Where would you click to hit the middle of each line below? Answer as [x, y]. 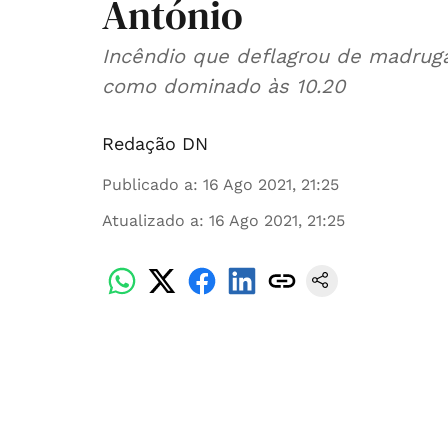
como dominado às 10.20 [223, 86]
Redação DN [155, 143]
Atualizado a [150, 220]
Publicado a [147, 184]
